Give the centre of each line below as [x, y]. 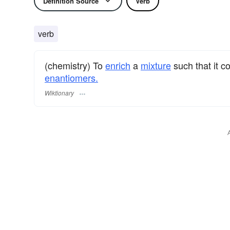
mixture [156, 65]
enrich [118, 65]
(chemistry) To [75, 65]
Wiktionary [59, 93]
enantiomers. [71, 78]
